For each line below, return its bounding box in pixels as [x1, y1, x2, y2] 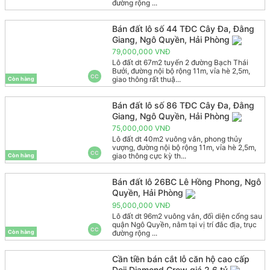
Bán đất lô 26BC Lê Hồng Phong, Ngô [111, 177, 261, 187]
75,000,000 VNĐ [111, 124, 171, 133]
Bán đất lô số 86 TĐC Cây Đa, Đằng [111, 100, 254, 111]
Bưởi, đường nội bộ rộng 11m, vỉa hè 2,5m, [111, 66, 250, 76]
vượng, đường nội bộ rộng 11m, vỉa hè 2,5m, [111, 143, 256, 152]
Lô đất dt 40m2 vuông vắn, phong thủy [111, 134, 242, 144]
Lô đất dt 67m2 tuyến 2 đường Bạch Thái [111, 58, 248, 67]
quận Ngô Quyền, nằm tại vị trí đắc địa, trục [111, 219, 257, 229]
